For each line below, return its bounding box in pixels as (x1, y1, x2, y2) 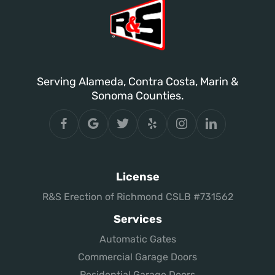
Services (113, 212, 162, 227)
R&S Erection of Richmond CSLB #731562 (42, 191, 233, 203)
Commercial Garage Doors (78, 251, 197, 263)
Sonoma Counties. (91, 89, 184, 103)
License (115, 170, 160, 184)
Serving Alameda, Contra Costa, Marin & (37, 75, 238, 89)
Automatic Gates (99, 233, 176, 246)
